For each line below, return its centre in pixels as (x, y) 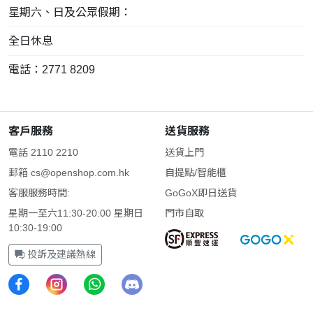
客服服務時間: (39, 192)
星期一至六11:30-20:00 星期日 (76, 213)
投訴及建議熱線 (60, 254)
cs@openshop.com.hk (80, 172)
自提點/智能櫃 (196, 172)
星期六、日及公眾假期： (70, 12)
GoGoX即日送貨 (201, 192)
